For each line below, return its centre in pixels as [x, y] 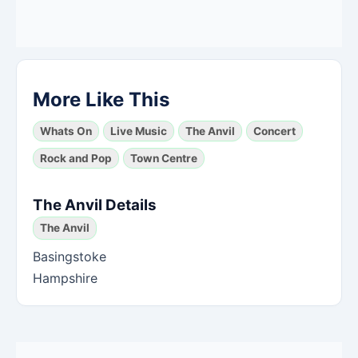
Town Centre [164, 158]
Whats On [66, 131]
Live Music [139, 131]
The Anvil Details [95, 205]
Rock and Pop [76, 158]
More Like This [101, 99]
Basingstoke [70, 256]
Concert [274, 131]
